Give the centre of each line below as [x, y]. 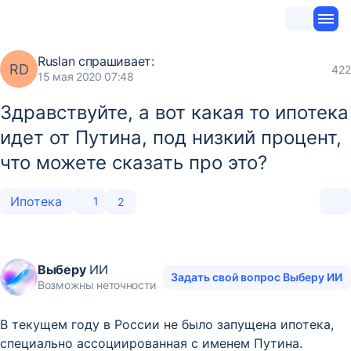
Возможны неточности [97, 285]
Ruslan [56, 61]
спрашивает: [114, 61]
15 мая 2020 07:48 [86, 76]
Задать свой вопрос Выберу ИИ [257, 277]
